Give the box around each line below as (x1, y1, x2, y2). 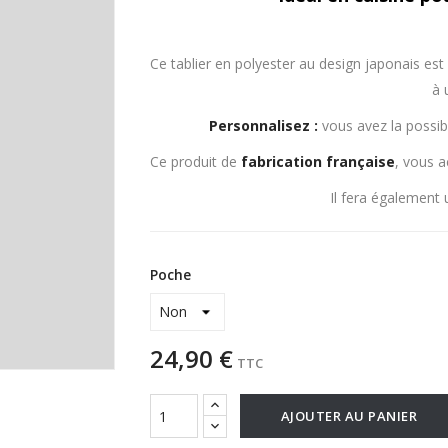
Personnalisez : (208, 116, 318, 135)
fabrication (240, 152, 322, 171)
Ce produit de (149, 152, 241, 171)
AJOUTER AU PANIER (280, 407, 418, 425)
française (325, 152, 395, 171)
